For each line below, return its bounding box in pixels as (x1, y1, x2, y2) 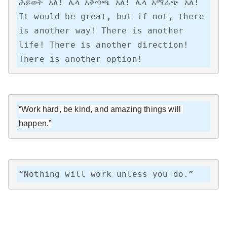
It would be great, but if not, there (19, 11, 204, 21)
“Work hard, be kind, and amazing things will (19, 105, 181, 114)
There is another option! (19, 54, 142, 64)
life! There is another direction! (19, 40, 189, 50)
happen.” (19, 119, 52, 128)
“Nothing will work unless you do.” (19, 169, 194, 179)
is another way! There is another (19, 25, 184, 35)
